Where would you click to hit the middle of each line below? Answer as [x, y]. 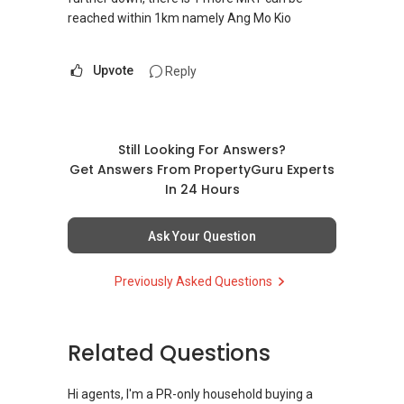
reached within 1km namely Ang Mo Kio [179, 18]
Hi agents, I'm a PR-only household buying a [190, 395]
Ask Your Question [202, 237]
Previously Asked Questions [193, 282]
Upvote [113, 70]
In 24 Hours [202, 190]
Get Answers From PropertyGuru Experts [202, 170]
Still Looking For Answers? [202, 150]
